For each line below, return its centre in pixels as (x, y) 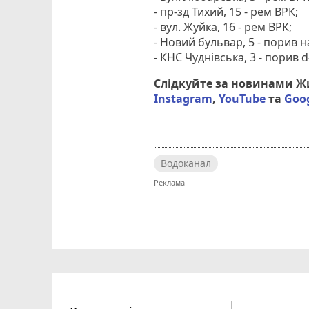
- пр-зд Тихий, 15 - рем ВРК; (226, 12)
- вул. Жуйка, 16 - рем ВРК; (223, 27)
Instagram (183, 99)
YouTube (242, 99)
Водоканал (186, 163)
